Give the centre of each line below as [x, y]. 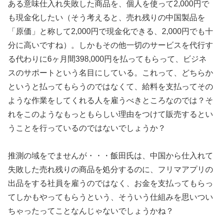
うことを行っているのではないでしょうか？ [87, 128]
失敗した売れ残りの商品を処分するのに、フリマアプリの [110, 170]
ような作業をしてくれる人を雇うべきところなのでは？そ [110, 100]
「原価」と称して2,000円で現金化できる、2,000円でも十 [110, 31]
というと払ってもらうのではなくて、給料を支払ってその [110, 86]
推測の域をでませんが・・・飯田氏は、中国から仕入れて [110, 156]
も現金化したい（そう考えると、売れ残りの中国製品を [107, 17]
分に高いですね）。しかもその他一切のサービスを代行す [110, 45]
